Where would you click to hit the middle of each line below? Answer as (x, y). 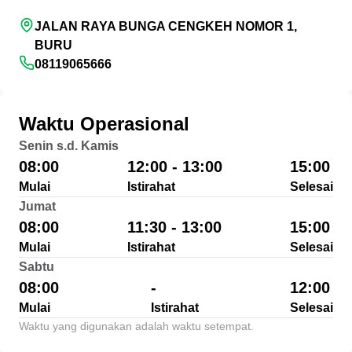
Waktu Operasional (104, 124)
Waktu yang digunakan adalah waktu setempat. (136, 326)
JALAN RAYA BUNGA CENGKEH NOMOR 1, (166, 26)
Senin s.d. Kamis (69, 146)
